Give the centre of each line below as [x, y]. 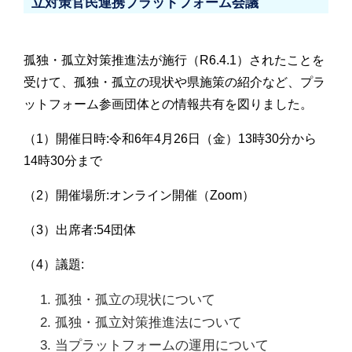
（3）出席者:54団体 [80, 229]
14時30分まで [63, 160]
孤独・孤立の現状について [135, 299]
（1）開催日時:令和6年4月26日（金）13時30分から [170, 138]
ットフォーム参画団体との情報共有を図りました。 [168, 104]
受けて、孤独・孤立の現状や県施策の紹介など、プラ [174, 82]
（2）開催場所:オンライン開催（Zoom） [139, 195]
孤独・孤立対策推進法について [148, 322]
